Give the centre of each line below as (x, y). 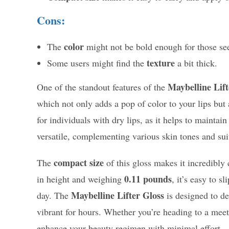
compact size (79, 163)
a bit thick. (196, 63)
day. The (54, 196)
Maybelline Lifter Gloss (118, 196)
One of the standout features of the (102, 87)
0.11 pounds (148, 179)
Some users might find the (97, 63)
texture (161, 63)
